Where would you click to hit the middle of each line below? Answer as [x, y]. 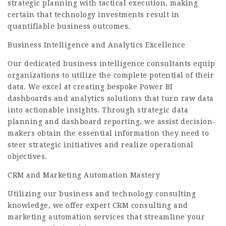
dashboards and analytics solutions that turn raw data [111, 98]
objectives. [27, 156]
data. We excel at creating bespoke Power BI [90, 87]
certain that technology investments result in [94, 15]
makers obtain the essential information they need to [108, 133]
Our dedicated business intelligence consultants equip [111, 64]
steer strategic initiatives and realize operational [101, 145]
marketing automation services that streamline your [106, 217]
